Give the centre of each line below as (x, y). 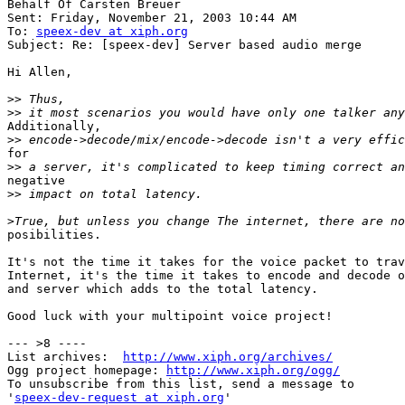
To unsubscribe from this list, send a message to (181, 384)
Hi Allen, (40, 72)
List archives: (65, 357)
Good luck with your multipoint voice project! (170, 316)
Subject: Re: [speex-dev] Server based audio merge (184, 45)
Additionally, (54, 127)
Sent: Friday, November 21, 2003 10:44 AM (152, 18)
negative (36, 181)
